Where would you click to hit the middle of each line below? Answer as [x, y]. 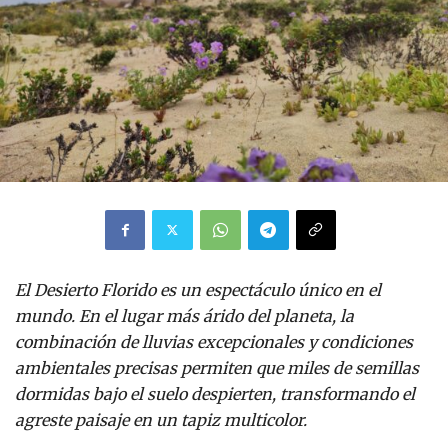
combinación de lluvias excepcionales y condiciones [214, 341]
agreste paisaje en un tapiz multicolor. [161, 419]
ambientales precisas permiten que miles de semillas [217, 367]
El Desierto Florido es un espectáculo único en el [198, 289]
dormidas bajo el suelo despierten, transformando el [215, 393]
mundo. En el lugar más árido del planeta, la [184, 315]
